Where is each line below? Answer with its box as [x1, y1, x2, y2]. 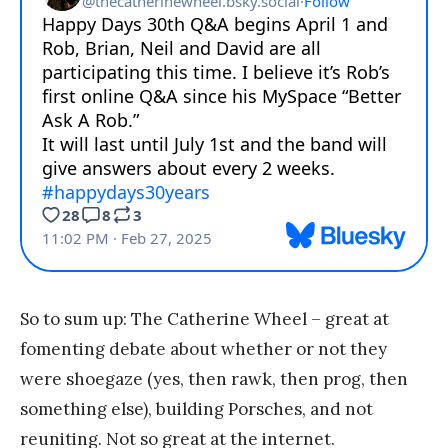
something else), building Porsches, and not [20, 397, 373, 420]
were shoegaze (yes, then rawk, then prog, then [20, 367, 408, 390]
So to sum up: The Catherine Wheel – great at [20, 307, 389, 330]
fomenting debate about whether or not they [20, 337, 387, 360]
